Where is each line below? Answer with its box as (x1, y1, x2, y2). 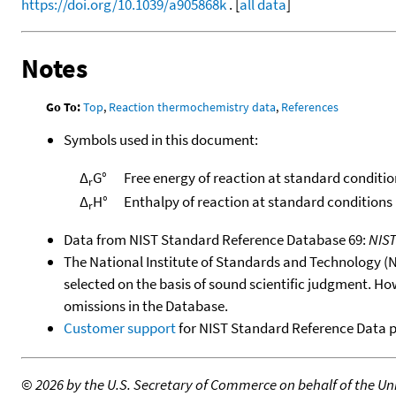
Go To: (46, 98, 81, 115)
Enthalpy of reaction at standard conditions (123, 191, 392, 211)
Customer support (64, 317, 176, 338)
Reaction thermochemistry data (109, 98, 277, 115)
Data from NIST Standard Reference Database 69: (64, 229, 369, 249)
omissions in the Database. (64, 295, 228, 316)
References (281, 98, 339, 115)
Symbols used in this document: (64, 129, 258, 149)
